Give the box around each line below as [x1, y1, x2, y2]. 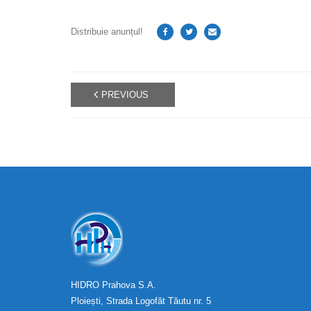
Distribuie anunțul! [71, 26, 143, 37]
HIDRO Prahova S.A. [71, 279, 156, 290]
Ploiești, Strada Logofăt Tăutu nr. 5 [71, 295, 211, 306]
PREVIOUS [101, 89, 149, 100]
